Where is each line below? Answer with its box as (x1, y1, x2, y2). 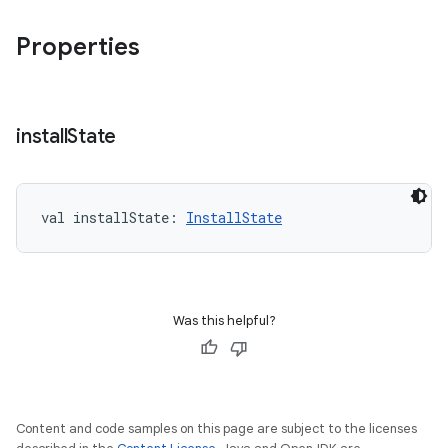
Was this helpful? (172, 312, 276, 329)
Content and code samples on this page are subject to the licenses (16, 420, 417, 437)
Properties (16, 32, 140, 62)
